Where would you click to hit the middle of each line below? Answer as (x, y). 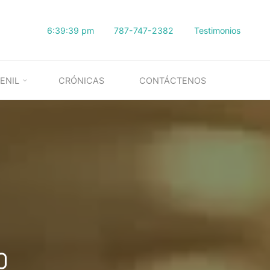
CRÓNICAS (82, 80)
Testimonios (217, 30)
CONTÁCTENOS (172, 80)
